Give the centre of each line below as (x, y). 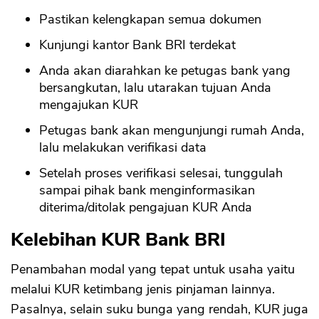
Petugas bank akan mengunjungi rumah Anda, (172, 131)
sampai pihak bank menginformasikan (147, 190)
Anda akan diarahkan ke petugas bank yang (165, 71)
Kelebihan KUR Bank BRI (118, 240)
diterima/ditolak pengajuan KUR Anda (146, 208)
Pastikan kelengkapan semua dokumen (150, 20)
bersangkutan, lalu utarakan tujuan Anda (155, 88)
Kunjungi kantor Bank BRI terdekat (137, 45)
